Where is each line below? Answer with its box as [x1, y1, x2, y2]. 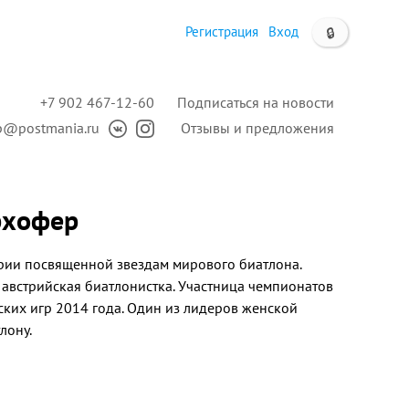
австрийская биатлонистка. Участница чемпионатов [2, 277, 333, 295]
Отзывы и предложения [181, 119, 334, 137]
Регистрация [185, 23, 258, 40]
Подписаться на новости [177, 93, 334, 111]
